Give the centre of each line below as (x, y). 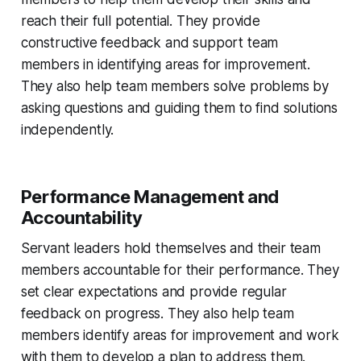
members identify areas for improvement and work (180, 336)
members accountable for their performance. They (180, 270)
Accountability (81, 218)
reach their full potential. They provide (140, 21)
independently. (67, 130)
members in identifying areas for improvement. (166, 65)
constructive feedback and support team (149, 43)
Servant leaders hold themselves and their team (170, 249)
